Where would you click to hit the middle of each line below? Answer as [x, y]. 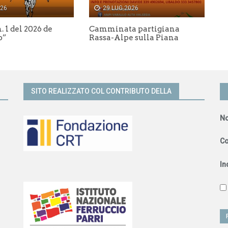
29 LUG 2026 [120, 8]
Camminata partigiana [134, 29]
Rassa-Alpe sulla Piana [134, 38]
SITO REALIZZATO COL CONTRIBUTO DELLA [101, 91]
